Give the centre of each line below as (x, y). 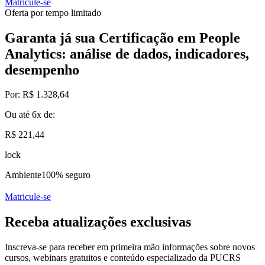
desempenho (42, 70)
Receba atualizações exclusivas (98, 222)
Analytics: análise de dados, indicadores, (127, 54)
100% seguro (66, 175)
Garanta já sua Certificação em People (122, 38)
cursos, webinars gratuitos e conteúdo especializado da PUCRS (123, 258)
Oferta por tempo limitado (53, 12)
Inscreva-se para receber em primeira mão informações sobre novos (130, 247)
